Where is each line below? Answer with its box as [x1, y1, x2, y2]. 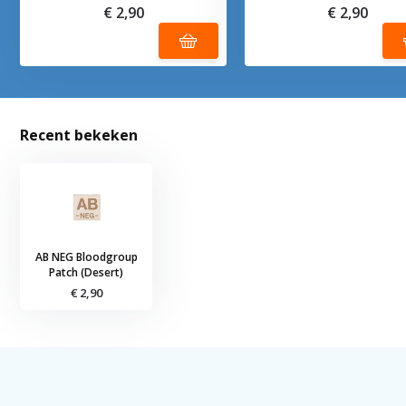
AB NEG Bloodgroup [34, 249, 138, 266]
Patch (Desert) [49, 265, 124, 281]
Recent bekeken [20, 125, 139, 146]
